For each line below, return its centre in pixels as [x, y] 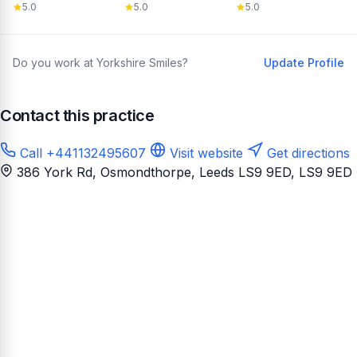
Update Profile [304, 62]
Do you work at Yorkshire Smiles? [100, 62]
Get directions [306, 153]
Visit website [204, 153]
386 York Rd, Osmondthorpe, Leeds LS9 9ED [154, 172]
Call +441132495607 [81, 153]
